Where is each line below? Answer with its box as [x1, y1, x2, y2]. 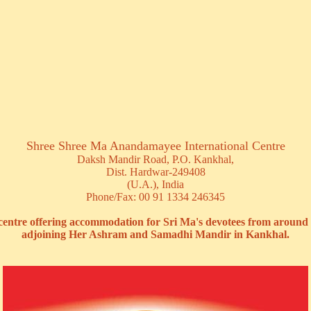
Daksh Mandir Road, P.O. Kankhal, [77, 153, 234, 165]
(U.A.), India [127, 178, 184, 190]
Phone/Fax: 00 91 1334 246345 [86, 191, 225, 203]
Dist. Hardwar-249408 [106, 166, 205, 178]
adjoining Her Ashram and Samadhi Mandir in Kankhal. [22, 228, 289, 240]
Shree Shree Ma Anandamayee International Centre [26, 139, 285, 153]
